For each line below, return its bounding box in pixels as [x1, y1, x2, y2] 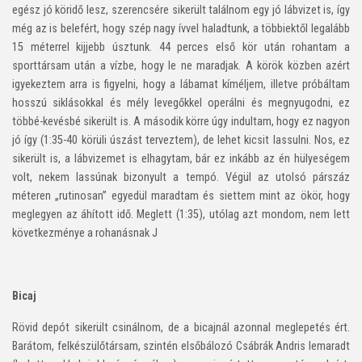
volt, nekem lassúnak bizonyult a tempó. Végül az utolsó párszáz [12, 170, 350, 184]
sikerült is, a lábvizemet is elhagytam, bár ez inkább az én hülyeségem [12, 151, 350, 166]
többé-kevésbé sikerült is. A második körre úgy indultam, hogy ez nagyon [12, 114, 350, 128]
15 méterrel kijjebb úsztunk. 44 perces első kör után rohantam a [12, 40, 350, 54]
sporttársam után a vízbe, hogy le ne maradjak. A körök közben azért [12, 58, 350, 73]
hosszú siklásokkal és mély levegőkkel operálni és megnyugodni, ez [12, 95, 350, 110]
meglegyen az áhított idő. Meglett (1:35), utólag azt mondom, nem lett [12, 207, 350, 221]
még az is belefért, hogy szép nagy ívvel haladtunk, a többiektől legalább [12, 21, 350, 36]
